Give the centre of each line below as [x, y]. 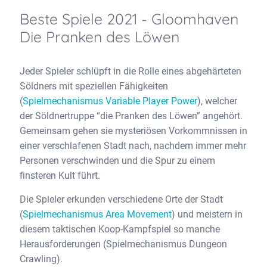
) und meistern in [207, 214]
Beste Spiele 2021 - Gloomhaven [129, 19]
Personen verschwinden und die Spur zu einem [117, 161]
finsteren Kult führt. [60, 176]
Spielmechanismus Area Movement [97, 214]
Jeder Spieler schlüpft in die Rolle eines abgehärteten [131, 71]
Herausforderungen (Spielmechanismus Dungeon [123, 244]
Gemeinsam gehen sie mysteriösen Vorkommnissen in [133, 131]
